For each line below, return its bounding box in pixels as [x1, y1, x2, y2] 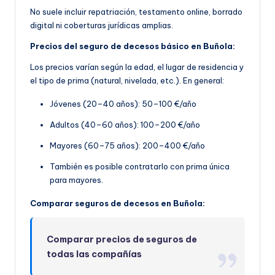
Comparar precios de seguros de [47, 233, 198, 245]
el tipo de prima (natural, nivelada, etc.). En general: [30, 75, 224, 85]
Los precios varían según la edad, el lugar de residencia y [30, 61, 244, 72]
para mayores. [50, 174, 103, 185]
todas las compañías [47, 248, 142, 260]
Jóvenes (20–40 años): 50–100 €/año [50, 98, 196, 109]
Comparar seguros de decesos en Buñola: [30, 198, 205, 208]
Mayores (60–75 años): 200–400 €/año [50, 140, 205, 150]
